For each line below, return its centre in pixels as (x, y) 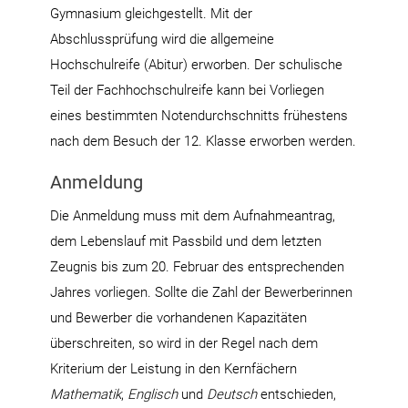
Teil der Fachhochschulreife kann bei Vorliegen (187, 90)
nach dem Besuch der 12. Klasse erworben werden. (203, 141)
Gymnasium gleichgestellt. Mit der (151, 13)
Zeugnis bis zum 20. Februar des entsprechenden (197, 266)
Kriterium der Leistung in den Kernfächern (173, 368)
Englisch (154, 394)
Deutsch (234, 394)
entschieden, (298, 394)
